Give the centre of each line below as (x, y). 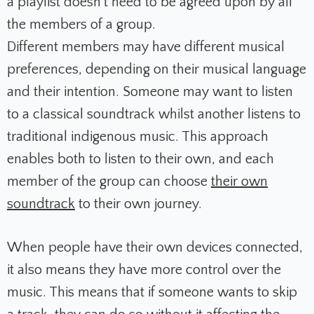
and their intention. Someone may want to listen (150, 92)
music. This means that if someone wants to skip (152, 293)
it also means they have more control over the (144, 270)
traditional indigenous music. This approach (138, 137)
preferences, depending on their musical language (157, 70)
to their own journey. (138, 204)
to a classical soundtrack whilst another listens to (154, 115)
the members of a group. (81, 25)
